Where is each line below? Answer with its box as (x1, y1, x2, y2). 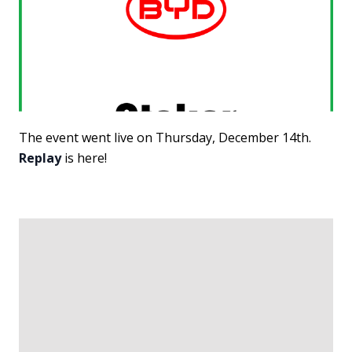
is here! (61, 148, 107, 167)
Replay (19, 148, 61, 167)
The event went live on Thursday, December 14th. (19, 128, 311, 146)
